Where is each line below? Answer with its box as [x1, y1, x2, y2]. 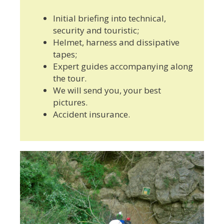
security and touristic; [53, 24, 139, 36]
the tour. [53, 72, 88, 84]
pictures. [53, 96, 87, 108]
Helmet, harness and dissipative [53, 36, 179, 48]
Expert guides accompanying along [53, 60, 193, 72]
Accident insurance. [53, 108, 130, 120]
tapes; [53, 48, 77, 60]
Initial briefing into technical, [53, 12, 166, 24]
